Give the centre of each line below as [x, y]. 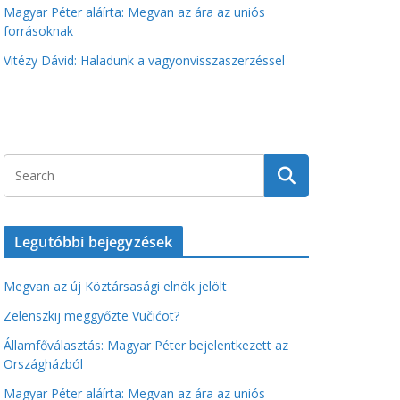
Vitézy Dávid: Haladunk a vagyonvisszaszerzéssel [144, 60]
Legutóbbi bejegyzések [94, 242]
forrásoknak [38, 31]
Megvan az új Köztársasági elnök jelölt [115, 286]
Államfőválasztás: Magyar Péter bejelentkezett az [146, 345]
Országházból [43, 364]
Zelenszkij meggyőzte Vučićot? [92, 316]
